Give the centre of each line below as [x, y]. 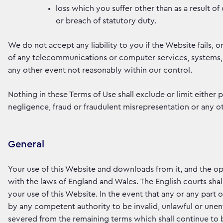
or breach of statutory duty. [106, 21]
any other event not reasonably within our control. [100, 70]
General [26, 144]
